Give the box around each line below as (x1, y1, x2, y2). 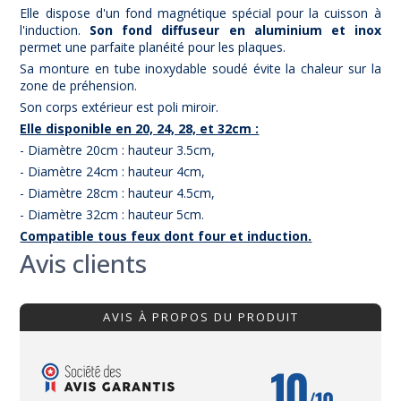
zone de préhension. (20, 77, 138, 95)
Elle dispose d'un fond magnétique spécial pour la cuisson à (20, 4, 381, 22)
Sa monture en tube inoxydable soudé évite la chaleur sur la (20, 60, 381, 78)
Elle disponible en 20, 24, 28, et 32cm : (20, 120, 260, 138)
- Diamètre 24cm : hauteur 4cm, (20, 163, 206, 181)
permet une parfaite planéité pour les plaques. (20, 38, 286, 56)
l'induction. (20, 21, 90, 39)
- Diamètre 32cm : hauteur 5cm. (20, 206, 205, 224)
